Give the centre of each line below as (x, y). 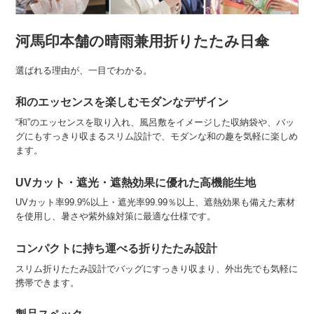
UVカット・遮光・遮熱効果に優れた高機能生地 (136, 182)
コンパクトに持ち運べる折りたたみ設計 (117, 248)
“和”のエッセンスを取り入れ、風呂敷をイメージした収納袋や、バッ (155, 123)
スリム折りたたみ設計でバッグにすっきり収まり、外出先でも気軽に (157, 268)
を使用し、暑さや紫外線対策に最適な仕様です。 (116, 217)
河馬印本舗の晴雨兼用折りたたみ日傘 (143, 41)
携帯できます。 (48, 282)
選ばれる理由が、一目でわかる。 (84, 71)
